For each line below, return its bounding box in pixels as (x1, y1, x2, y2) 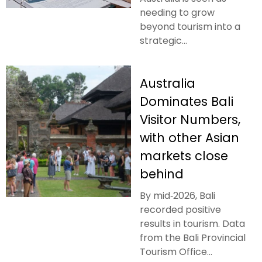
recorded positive (140, 202, 221, 216)
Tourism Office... (140, 244, 212, 258)
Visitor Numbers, (140, 111, 240, 128)
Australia (140, 74, 195, 92)
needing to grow (140, 5, 215, 19)
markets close (140, 147, 228, 164)
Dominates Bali (140, 92, 233, 110)
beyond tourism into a (140, 19, 240, 33)
